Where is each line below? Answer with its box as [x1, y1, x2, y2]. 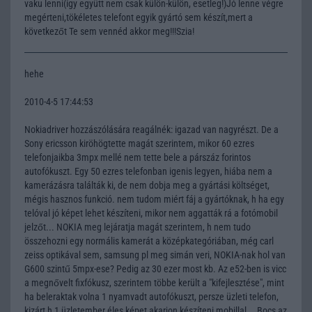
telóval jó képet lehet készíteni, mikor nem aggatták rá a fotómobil [24, 207, 278, 219]
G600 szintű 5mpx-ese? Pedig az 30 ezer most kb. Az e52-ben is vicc [24, 263, 286, 274]
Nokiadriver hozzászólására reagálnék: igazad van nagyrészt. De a [24, 123, 279, 135]
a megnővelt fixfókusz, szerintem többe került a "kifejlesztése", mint [24, 276, 284, 288]
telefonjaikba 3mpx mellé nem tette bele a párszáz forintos [24, 151, 251, 163]
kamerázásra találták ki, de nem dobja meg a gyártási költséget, [24, 179, 270, 191]
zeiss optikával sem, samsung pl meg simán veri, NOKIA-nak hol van [24, 249, 286, 260]
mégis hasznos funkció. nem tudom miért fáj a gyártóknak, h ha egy [24, 193, 284, 205]
